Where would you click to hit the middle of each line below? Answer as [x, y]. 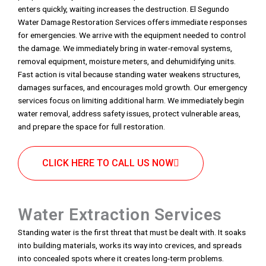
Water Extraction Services [120, 215]
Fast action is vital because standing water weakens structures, [129, 75]
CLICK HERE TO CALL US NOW [108, 163]
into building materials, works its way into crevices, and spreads [130, 246]
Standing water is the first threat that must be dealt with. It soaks [132, 232]
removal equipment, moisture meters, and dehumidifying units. [127, 61]
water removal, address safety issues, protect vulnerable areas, [129, 114]
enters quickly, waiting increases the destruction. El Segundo [123, 9]
